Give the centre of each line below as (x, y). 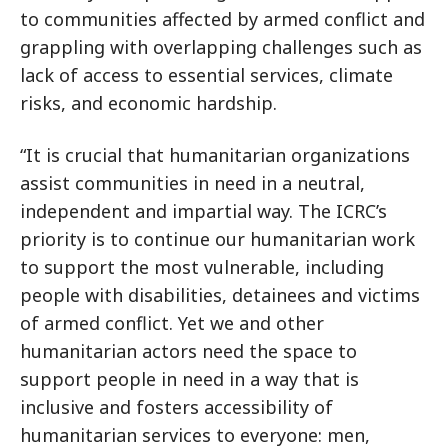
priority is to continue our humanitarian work (217, 239)
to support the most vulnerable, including (202, 267)
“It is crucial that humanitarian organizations (215, 155)
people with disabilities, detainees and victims (220, 295)
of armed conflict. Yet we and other (172, 323)
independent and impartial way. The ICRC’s (203, 211)
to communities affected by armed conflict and (222, 19)
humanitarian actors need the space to (188, 351)
